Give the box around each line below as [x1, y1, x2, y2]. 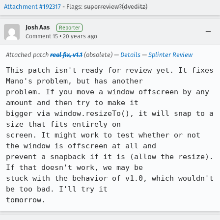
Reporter [59, 25, 80, 31]
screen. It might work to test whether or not [6, 131, 200, 139]
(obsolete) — [82, 51, 120, 58]
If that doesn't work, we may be [6, 163, 143, 172]
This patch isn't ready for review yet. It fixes [6, 66, 214, 75]
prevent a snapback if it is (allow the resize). [6, 152, 214, 161]
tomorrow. [6, 195, 46, 204]
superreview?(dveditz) [84, 3, 147, 10]
